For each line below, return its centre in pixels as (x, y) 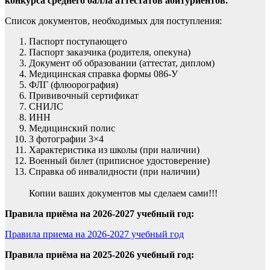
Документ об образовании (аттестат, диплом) (122, 63)
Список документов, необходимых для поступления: (113, 20)
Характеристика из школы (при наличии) (114, 149)
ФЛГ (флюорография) (74, 84)
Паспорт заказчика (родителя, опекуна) (110, 52)
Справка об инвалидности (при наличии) (114, 171)
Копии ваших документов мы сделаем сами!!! (123, 193)
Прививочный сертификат (84, 95)
